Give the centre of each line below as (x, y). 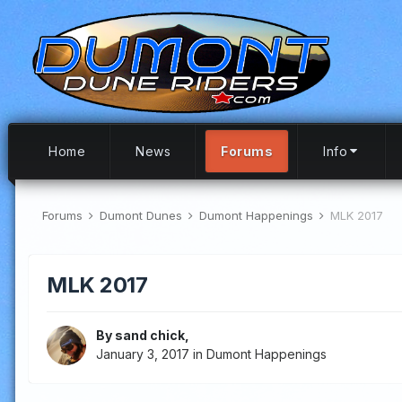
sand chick (150, 336)
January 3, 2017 (143, 354)
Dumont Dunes (143, 215)
